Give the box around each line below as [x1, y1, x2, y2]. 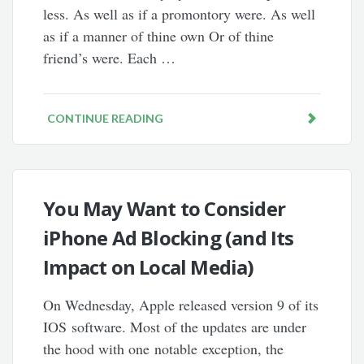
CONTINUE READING [47, 111, 164, 125]
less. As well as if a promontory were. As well [43, 4, 316, 24]
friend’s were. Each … [43, 48, 176, 67]
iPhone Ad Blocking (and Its [43, 224, 294, 251]
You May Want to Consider [43, 195, 285, 222]
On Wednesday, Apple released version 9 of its [43, 295, 319, 314]
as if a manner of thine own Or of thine [43, 26, 275, 45]
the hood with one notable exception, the [43, 339, 284, 358]
